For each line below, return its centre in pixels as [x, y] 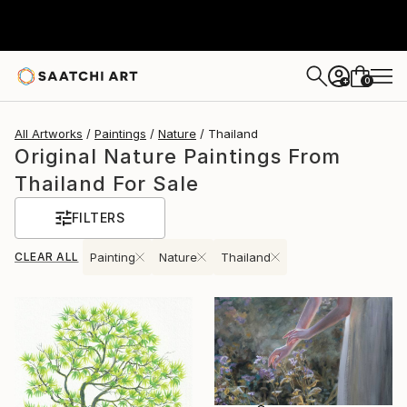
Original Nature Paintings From [178, 156]
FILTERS [98, 218]
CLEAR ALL [47, 257]
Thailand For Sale [107, 184]
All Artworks [49, 134]
